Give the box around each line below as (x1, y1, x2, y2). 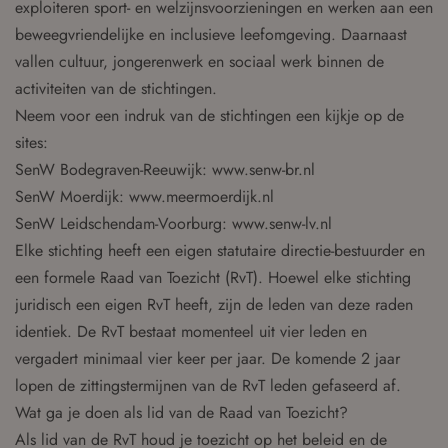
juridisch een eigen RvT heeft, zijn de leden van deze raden (15, 293, 413, 316)
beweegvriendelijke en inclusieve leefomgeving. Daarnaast (15, 23, 407, 46)
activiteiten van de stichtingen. (15, 77, 217, 100)
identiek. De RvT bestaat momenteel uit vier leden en (15, 320, 367, 343)
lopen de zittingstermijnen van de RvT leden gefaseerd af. (15, 374, 401, 397)
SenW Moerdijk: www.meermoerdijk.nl (15, 185, 274, 208)
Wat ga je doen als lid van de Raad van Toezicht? (15, 401, 348, 424)
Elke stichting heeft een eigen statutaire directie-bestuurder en (15, 239, 425, 262)
